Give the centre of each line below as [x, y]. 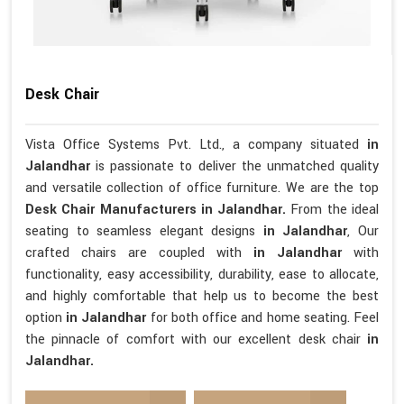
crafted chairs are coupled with [139, 252]
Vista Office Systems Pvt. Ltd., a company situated [196, 144]
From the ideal [335, 209]
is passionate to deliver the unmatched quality [238, 166]
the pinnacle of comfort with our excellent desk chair [196, 339]
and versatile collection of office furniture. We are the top [202, 188]
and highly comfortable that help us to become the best [202, 296]
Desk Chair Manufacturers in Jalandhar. [158, 209]
